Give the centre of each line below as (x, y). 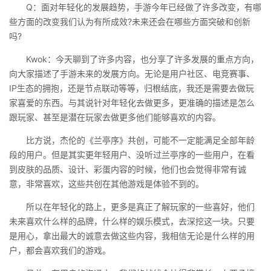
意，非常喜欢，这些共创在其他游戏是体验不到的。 (106, 184)
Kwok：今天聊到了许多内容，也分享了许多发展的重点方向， (134, 59)
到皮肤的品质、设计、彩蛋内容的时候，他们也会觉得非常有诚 (128, 169)
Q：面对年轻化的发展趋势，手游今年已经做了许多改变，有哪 (135, 7)
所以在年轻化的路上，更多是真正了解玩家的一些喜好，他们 (132, 207)
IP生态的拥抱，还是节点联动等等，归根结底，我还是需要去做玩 (132, 88)
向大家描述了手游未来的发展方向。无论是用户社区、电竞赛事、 (132, 73)
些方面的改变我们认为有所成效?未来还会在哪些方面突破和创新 (130, 21)
